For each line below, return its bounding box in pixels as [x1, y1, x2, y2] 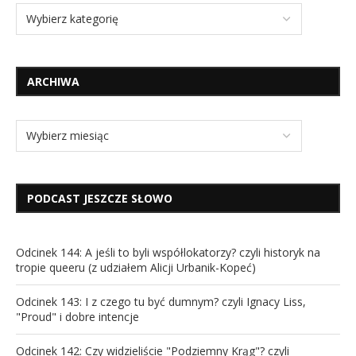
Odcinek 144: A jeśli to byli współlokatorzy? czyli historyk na [16, 245, 320, 261]
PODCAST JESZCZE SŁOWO [27, 191, 172, 207]
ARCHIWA [27, 74, 79, 90]
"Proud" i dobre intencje [16, 309, 139, 325]
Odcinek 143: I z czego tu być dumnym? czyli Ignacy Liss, [16, 294, 306, 310]
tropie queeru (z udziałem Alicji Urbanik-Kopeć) [16, 260, 256, 276]
